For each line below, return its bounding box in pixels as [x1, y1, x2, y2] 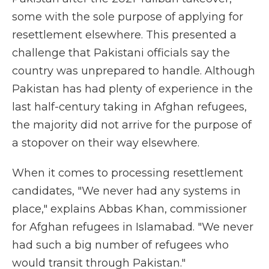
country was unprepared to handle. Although [12, 64, 255, 77]
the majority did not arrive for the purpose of [12, 118, 252, 131]
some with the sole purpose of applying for [12, 10, 243, 23]
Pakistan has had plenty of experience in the [12, 82, 253, 95]
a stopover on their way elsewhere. [12, 136, 199, 150]
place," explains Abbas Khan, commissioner [12, 202, 247, 216]
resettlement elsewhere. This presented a [12, 28, 237, 41]
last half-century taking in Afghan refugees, [12, 100, 247, 113]
